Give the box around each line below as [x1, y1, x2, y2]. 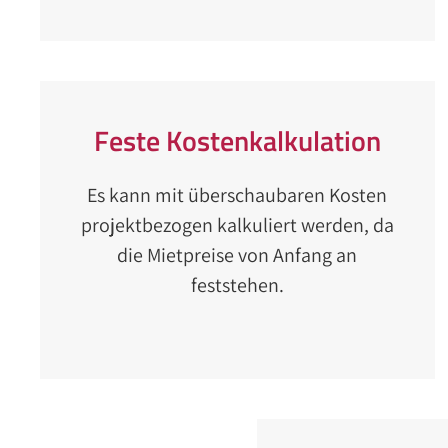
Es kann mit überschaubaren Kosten [87, 182, 388, 208]
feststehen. [190, 272, 284, 298]
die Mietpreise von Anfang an [117, 242, 358, 268]
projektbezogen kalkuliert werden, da [80, 212, 394, 238]
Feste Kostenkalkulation [93, 119, 381, 162]
